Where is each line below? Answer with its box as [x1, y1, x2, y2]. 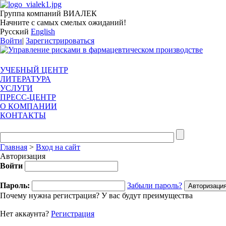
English [31, 27, 55, 36]
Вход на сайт [36, 143, 80, 151]
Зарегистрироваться [26, 36, 94, 45]
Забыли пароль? [127, 181, 182, 190]
